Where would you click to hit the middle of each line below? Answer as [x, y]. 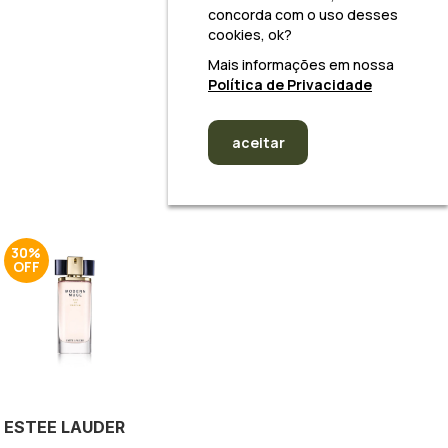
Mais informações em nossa [301, 64]
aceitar [258, 142]
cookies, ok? [250, 34]
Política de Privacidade [290, 84]
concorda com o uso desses [303, 14]
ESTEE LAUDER [64, 426]
